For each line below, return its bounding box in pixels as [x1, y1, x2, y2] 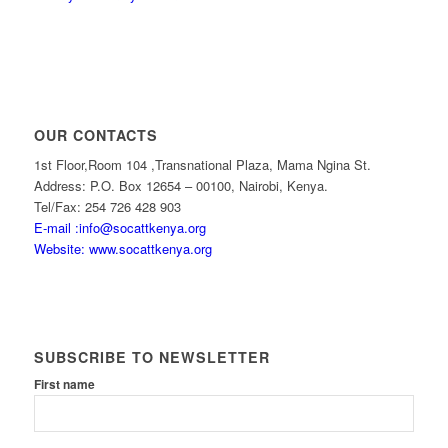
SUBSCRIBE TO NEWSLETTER [33, 347, 270, 368]
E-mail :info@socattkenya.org [33, 218, 206, 238]
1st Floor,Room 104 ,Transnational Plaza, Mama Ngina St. [33, 155, 371, 175]
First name [33, 376, 95, 394]
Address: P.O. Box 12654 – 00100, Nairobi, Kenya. [33, 176, 328, 196]
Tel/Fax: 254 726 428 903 [33, 197, 181, 217]
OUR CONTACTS [33, 125, 158, 146]
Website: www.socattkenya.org [33, 239, 212, 259]
